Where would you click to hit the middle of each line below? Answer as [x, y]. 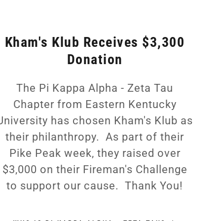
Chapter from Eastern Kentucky [95, 105]
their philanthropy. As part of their [95, 137]
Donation [95, 60]
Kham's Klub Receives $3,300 [95, 42]
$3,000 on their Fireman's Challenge [95, 170]
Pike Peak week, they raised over [95, 153]
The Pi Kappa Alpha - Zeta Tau [95, 88]
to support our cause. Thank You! [95, 186]
